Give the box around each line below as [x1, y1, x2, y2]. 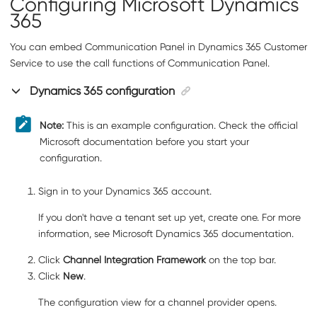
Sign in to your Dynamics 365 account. [38, 185, 212, 197]
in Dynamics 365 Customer [185, 40, 307, 52]
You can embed [10, 40, 85, 52]
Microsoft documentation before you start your [40, 135, 249, 147]
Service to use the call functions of [10, 57, 168, 69]
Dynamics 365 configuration [30, 83, 175, 98]
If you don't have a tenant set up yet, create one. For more [38, 212, 301, 224]
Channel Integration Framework [63, 254, 206, 266]
